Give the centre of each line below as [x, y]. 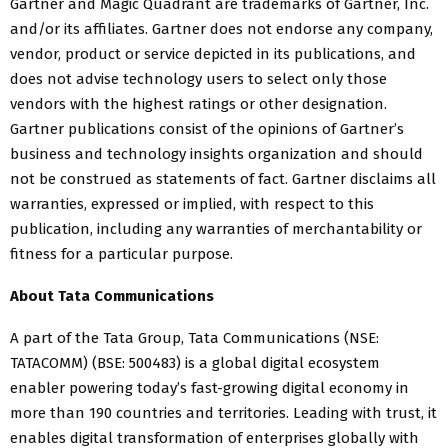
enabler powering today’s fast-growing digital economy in [209, 387]
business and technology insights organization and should [216, 153]
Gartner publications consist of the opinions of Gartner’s [207, 128]
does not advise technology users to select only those [198, 78]
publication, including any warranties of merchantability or [216, 228]
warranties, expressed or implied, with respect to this [192, 203]
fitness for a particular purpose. [121, 253]
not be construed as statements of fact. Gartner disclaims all [223, 178]
